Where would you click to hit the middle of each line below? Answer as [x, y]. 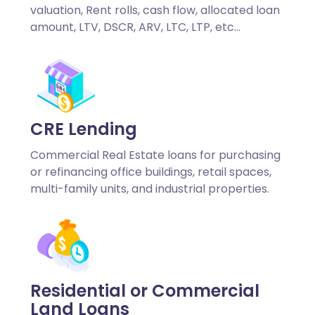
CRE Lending [83, 129]
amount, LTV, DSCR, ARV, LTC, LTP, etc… [135, 27]
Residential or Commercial [144, 291]
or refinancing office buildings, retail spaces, [150, 172]
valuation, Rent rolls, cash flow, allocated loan [155, 10]
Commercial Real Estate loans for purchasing [155, 155]
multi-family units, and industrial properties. [149, 189]
